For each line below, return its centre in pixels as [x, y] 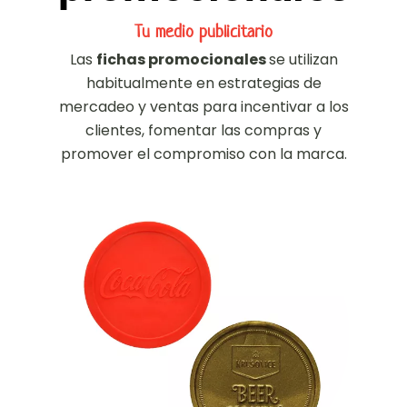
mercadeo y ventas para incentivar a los [203, 107]
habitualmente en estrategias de [203, 83]
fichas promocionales [182, 60]
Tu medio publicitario [203, 31]
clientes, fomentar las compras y [203, 130]
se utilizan [303, 60]
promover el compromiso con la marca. [203, 154]
